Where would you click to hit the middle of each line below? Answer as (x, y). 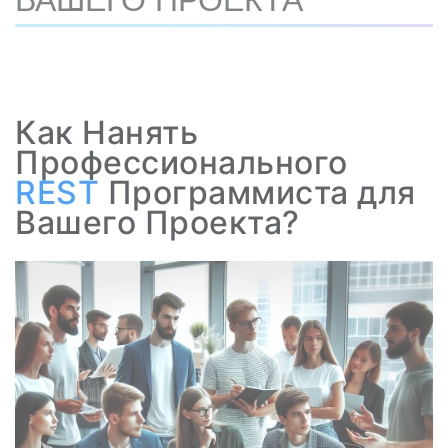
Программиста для (257, 192)
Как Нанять (106, 132)
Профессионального (181, 162)
